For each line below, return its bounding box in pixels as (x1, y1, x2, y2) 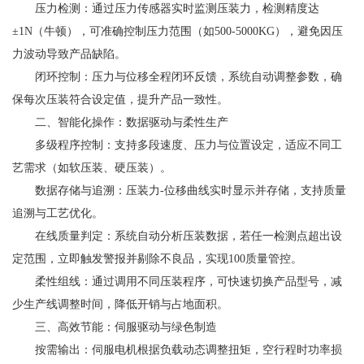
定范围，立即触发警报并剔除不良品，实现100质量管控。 (12, 252, 302, 265)
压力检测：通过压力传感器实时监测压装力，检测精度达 (12, 2, 319, 15)
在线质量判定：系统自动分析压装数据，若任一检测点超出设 (12, 229, 342, 242)
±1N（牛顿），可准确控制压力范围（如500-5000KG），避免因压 (12, 24, 343, 37)
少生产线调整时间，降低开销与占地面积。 (12, 297, 228, 310)
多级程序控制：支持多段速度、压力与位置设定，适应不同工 (12, 138, 342, 151)
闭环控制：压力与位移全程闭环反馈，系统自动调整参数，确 (12, 70, 342, 83)
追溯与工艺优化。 (12, 206, 103, 219)
